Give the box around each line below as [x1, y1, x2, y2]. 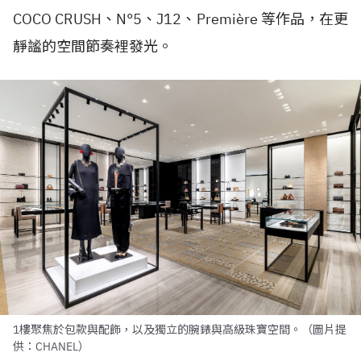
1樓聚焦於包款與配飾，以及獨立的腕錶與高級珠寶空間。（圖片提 [13, 322, 346, 338]
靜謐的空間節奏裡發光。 [13, 37, 172, 56]
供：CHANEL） [13, 339, 89, 355]
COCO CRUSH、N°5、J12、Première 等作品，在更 [13, 10, 348, 29]
